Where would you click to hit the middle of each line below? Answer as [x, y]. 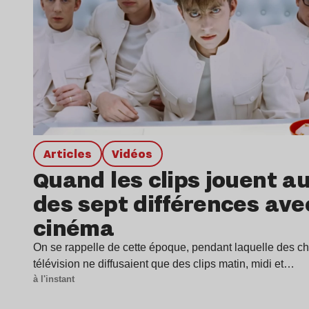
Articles [71, 153]
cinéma [74, 227]
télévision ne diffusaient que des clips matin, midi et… [164, 263]
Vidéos [136, 153]
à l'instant [54, 279]
